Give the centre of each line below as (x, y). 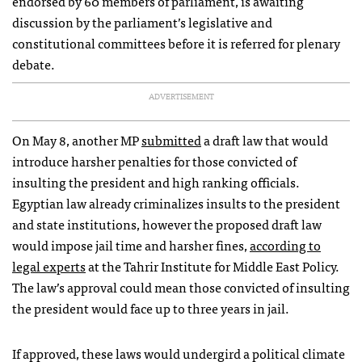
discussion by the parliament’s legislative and (142, 21)
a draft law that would (265, 139)
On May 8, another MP (77, 139)
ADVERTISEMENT (181, 96)
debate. (34, 63)
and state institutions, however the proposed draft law (167, 223)
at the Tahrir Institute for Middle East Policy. (213, 265)
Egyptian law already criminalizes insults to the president (176, 202)
